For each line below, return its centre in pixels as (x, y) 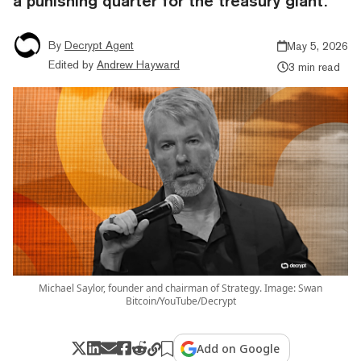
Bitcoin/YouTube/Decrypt (180, 301)
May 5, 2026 (317, 46)
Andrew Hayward (138, 64)
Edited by (71, 64)
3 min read (314, 66)
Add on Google (239, 348)
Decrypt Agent (99, 45)
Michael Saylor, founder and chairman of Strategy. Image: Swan (180, 288)
